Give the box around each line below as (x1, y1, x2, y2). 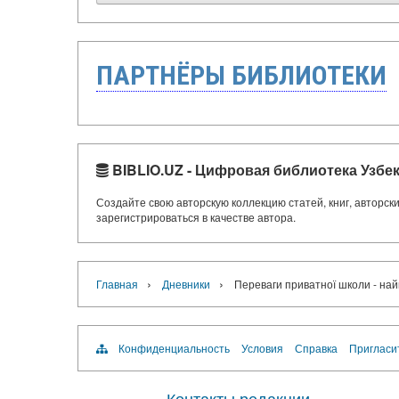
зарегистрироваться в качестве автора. (96, 209, 296, 224)
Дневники (162, 276, 210, 291)
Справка (295, 340, 338, 355)
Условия (241, 340, 283, 355)
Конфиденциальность (118, 340, 230, 355)
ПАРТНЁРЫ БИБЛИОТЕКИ (96, 60, 387, 91)
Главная (96, 276, 138, 291)
